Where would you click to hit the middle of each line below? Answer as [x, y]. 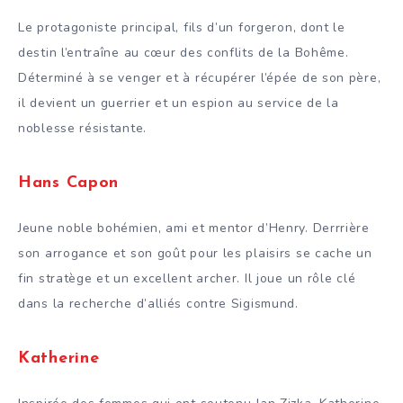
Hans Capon [68, 184]
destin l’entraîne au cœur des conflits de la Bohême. [184, 52]
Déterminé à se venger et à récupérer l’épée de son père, [200, 77]
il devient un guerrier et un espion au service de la [179, 103]
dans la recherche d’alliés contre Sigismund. [158, 303]
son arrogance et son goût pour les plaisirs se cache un [195, 253]
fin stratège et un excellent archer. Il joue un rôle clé [187, 278]
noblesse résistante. [82, 128]
